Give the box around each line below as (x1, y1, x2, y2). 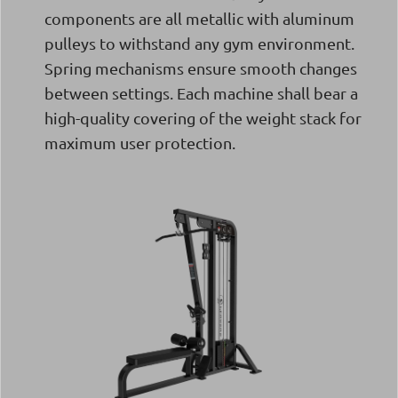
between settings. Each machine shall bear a (44, 83, 358, 102)
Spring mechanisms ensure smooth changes (44, 58, 357, 77)
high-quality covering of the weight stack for (44, 107, 362, 127)
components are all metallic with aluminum (44, 8, 354, 28)
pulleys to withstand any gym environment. (44, 33, 354, 52)
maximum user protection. (44, 132, 235, 152)
